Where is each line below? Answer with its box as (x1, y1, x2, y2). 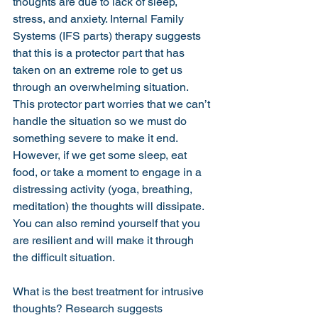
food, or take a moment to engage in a (13, 165, 204, 179)
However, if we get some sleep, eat (13, 148, 190, 162)
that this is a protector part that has (13, 46, 187, 60)
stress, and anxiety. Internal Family (13, 12, 187, 26)
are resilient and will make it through (13, 234, 197, 247)
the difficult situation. (13, 251, 117, 264)
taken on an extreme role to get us (13, 63, 185, 77)
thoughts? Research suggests (13, 302, 165, 315)
